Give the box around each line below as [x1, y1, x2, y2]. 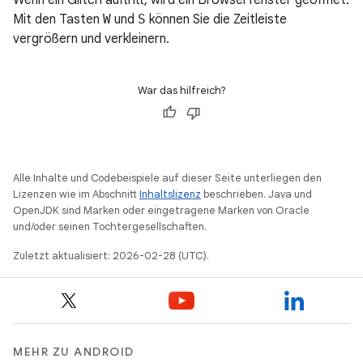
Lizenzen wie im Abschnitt [13, 187, 139, 202]
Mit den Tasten [13, 11, 103, 28]
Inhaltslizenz [139, 187, 201, 202]
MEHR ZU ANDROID [13, 344, 135, 360]
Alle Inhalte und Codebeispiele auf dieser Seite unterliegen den [13, 171, 322, 186]
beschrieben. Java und [201, 187, 312, 202]
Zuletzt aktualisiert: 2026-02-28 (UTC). [13, 249, 209, 263]
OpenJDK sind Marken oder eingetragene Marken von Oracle [13, 203, 310, 218]
